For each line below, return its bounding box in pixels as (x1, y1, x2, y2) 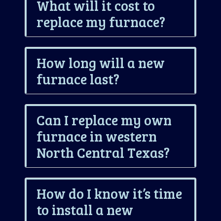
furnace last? (37, 69, 119, 88)
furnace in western (37, 126, 157, 146)
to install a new (37, 200, 133, 219)
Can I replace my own (37, 110, 172, 129)
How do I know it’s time (37, 184, 182, 203)
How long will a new (37, 53, 165, 72)
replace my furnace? (37, 12, 165, 31)
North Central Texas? (37, 143, 170, 162)
